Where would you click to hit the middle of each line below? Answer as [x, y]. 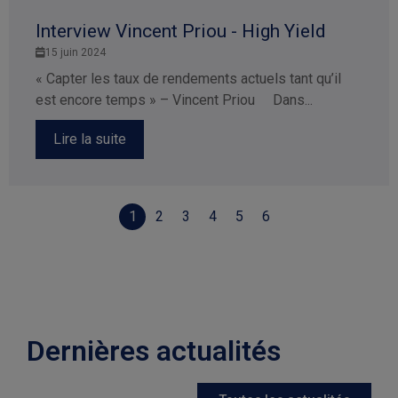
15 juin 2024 [76, 52]
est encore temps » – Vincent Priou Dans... [174, 99]
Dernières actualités [154, 350]
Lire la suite [90, 139]
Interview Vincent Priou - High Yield [181, 31]
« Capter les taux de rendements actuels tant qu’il [188, 78]
